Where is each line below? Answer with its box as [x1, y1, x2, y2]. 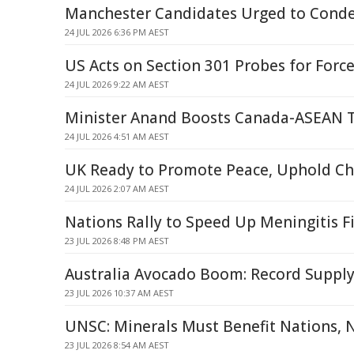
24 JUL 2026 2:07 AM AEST [65, 183, 169, 194]
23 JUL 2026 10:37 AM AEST [65, 287, 174, 299]
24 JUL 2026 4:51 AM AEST [65, 130, 169, 142]
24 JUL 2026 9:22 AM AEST [65, 78, 169, 90]
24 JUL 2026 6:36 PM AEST [65, 26, 169, 38]
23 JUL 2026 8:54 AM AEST [65, 339, 169, 351]
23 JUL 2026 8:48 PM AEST [65, 235, 169, 247]
